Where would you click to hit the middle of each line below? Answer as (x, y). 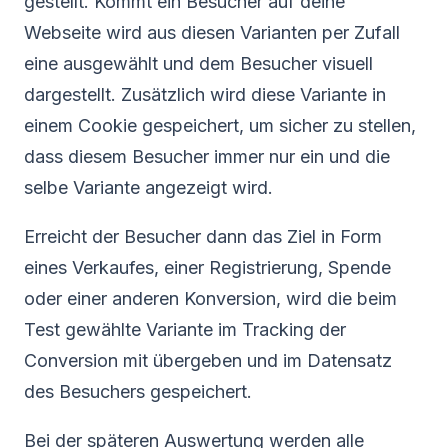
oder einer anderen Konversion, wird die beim (210, 298)
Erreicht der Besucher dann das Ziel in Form (203, 236)
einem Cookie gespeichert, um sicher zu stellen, (220, 125)
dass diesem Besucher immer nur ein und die (207, 156)
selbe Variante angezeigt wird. (148, 187)
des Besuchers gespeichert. (138, 391)
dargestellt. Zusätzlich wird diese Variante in (205, 94)
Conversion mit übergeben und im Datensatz (208, 360)
